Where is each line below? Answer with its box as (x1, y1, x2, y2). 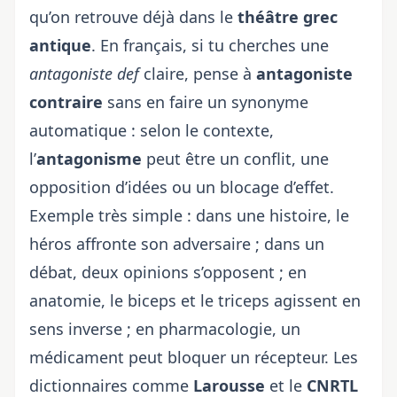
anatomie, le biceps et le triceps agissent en (29, 290, 361, 311)
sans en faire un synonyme (103, 91, 308, 113)
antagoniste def (29, 63, 139, 84)
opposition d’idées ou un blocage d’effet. (29, 176, 334, 198)
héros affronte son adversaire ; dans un (29, 233, 324, 254)
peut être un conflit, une (142, 148, 329, 169)
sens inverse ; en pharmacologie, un (29, 318, 300, 339)
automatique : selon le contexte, (29, 120, 274, 141)
